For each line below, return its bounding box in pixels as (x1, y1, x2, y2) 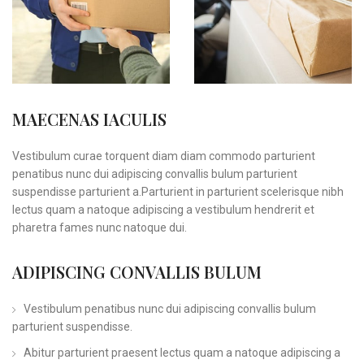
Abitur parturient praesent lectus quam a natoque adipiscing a (24, 346, 340, 360)
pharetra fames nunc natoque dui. (12, 221, 187, 235)
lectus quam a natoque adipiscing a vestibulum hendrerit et (12, 203, 314, 217)
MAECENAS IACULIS (12, 108, 167, 131)
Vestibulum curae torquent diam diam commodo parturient (12, 149, 315, 163)
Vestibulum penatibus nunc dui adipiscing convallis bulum (24, 302, 316, 316)
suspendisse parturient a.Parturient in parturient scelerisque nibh (12, 185, 344, 199)
